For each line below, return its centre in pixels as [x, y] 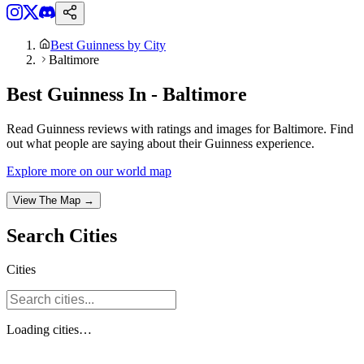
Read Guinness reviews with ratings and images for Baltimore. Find [180, 128]
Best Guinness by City [108, 45]
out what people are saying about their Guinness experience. [160, 143]
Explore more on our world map [89, 171]
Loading [30, 330]
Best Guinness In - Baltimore [127, 94]
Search [38, 235]
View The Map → [54, 200]
